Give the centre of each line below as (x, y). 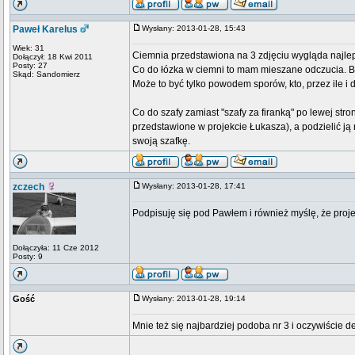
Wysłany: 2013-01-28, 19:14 (197, 298)
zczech (29, 187)
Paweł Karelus (45, 29)
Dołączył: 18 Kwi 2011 (53, 57)
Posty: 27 (30, 65)
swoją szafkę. (161, 141)
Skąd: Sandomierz (46, 74)
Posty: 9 (28, 256)
